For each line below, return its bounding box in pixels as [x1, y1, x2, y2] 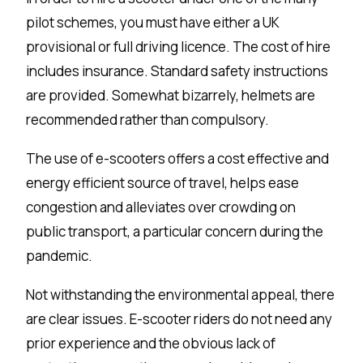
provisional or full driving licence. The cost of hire [26, 37, 331, 57]
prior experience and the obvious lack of [26, 334, 276, 353]
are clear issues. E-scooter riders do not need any [26, 310, 333, 329]
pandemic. [26, 246, 93, 266]
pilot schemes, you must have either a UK [26, 13, 280, 32]
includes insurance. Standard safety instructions [26, 62, 329, 81]
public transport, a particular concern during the [26, 222, 324, 241]
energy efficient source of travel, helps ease [26, 173, 300, 193]
